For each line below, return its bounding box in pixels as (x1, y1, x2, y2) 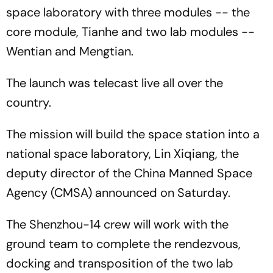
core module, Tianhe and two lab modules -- (6, 24, 255, 40)
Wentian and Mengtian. (6, 43, 133, 59)
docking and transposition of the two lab (6, 255, 233, 271)
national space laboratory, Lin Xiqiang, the (6, 146, 239, 161)
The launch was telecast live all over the (6, 75, 223, 91)
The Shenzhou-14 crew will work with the (6, 216, 229, 232)
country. (6, 94, 51, 110)
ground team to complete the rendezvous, (6, 236, 241, 252)
